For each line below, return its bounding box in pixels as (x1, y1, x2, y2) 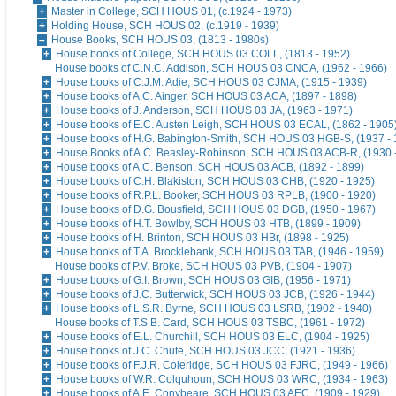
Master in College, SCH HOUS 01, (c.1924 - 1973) (51, 5, 292, 19)
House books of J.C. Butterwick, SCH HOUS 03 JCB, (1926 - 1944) (56, 288, 375, 301)
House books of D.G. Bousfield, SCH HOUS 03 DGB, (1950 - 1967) (56, 203, 376, 217)
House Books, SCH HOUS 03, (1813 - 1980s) (51, 34, 269, 47)
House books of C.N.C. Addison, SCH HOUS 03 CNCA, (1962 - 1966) (55, 62, 387, 75)
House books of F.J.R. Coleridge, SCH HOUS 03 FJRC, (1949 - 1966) (56, 359, 388, 372)
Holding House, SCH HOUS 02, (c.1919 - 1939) (51, 19, 279, 33)
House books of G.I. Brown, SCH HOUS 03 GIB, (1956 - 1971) (56, 274, 351, 287)
